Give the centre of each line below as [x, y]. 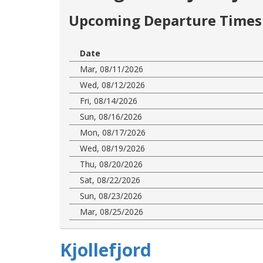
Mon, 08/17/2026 [113, 132]
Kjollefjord [106, 249]
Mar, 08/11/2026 [112, 69]
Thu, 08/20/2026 [111, 164]
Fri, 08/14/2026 [109, 100]
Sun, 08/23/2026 [111, 195]
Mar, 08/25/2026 [112, 211]
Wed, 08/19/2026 [112, 148]
